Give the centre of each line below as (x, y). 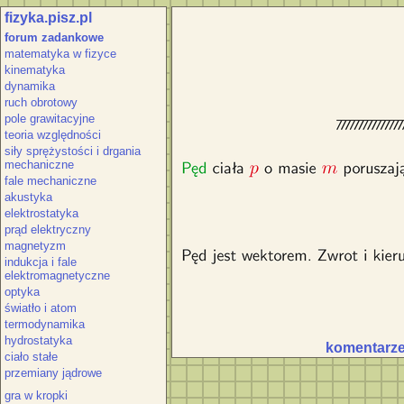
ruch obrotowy (41, 102)
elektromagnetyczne (57, 275)
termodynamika (45, 324)
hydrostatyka (38, 340)
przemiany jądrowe (53, 373)
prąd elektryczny (48, 230)
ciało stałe (31, 357)
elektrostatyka (41, 213)
